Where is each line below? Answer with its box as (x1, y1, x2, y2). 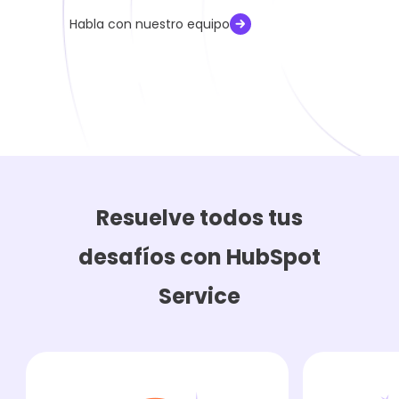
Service (159, 281, 240, 312)
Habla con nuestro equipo (69, 15, 231, 34)
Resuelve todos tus (96, 203, 303, 233)
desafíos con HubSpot (78, 242, 321, 273)
